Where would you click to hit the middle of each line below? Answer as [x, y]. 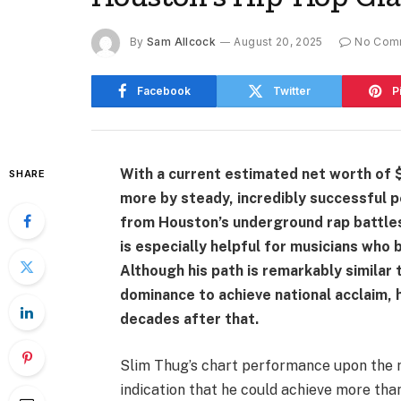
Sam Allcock [182, 42]
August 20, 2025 [278, 42]
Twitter [292, 90]
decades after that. [190, 319]
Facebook [163, 90]
